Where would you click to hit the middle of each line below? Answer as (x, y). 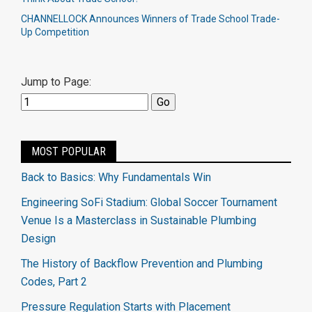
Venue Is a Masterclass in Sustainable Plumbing (139, 220)
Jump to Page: (56, 82)
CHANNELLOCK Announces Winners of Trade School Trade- (150, 19)
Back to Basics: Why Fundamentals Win (116, 177)
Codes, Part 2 (54, 282)
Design (38, 239)
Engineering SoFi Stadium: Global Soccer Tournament (149, 202)
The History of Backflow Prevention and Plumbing (142, 264)
